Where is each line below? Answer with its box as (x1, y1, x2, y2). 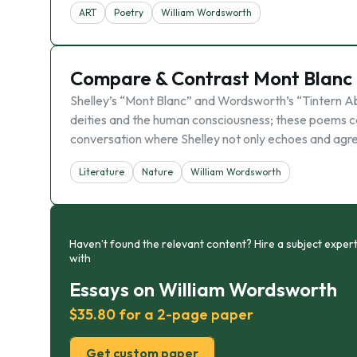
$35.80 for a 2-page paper (69, 305, 253, 324)
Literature (79, 166, 124, 178)
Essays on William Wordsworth (69, 277, 337, 301)
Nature (142, 166, 173, 178)
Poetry (114, 6, 143, 18)
